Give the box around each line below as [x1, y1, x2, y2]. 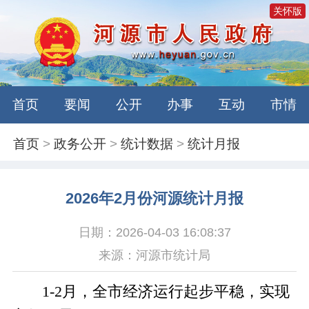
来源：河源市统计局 [99, 248, 210, 262]
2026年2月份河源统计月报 [66, 190, 243, 208]
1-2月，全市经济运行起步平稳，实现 [41, 283, 290, 300]
